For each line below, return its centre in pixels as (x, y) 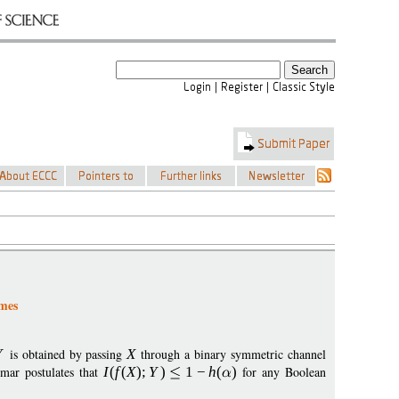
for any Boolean (282, 372)
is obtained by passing (66, 354)
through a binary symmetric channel (232, 354)
